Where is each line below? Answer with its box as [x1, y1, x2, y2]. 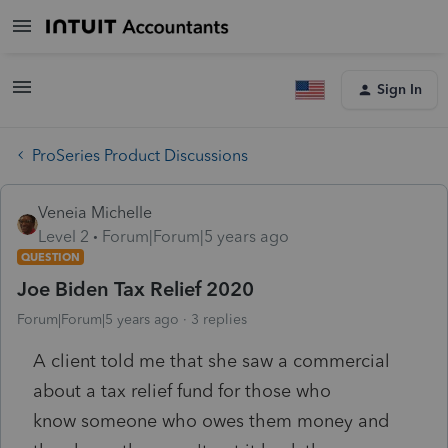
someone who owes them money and [76, 409, 389, 432]
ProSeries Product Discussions [32, 145, 248, 165]
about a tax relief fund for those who [33, 379, 331, 402]
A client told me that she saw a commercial [33, 349, 390, 372]
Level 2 [38, 226, 89, 246]
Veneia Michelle [38, 202, 152, 222]
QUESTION [21, 249, 80, 264]
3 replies [191, 310, 247, 328]
